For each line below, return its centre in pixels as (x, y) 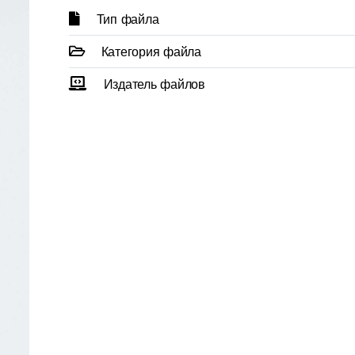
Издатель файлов (154, 84)
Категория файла (151, 52)
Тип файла (128, 19)
